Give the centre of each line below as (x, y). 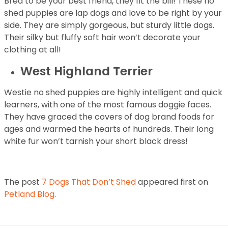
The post (23, 182)
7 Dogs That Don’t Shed (89, 182)
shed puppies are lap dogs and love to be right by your (113, 13)
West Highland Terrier (87, 71)
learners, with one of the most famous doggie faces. (108, 105)
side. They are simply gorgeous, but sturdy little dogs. (109, 25)
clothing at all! (33, 50)
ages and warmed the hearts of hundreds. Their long (109, 129)
